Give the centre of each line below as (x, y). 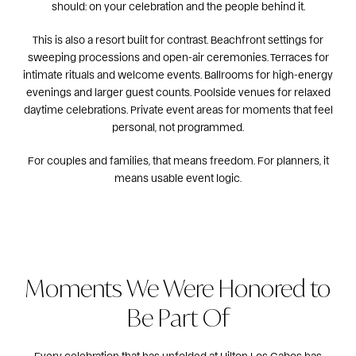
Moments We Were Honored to (178, 287)
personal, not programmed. (178, 127)
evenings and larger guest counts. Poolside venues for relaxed (178, 92)
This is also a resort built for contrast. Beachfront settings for (178, 40)
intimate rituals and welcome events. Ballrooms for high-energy (178, 75)
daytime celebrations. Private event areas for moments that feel (178, 110)
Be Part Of (178, 317)
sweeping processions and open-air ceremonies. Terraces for (178, 57)
